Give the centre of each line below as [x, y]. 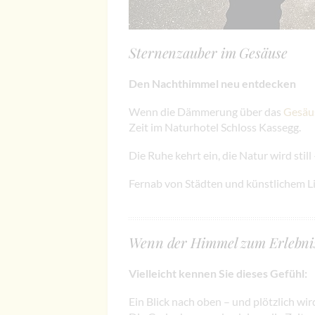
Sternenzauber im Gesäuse [208, 52]
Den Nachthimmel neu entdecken [212, 83]
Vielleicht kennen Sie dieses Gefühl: [218, 273]
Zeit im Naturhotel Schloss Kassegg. [215, 127]
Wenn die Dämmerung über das [206, 111]
